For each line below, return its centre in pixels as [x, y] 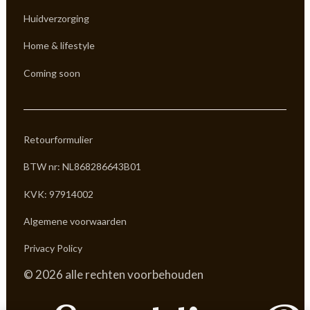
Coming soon [52, 73]
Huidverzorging [56, 19]
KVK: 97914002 [58, 194]
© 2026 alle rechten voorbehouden [113, 275]
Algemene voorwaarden [75, 221]
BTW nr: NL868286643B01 [82, 167]
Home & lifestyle [59, 46]
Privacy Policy [53, 248]
